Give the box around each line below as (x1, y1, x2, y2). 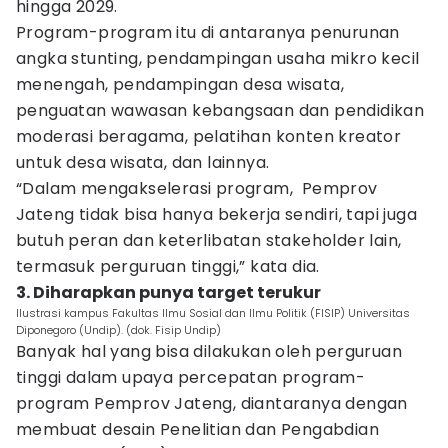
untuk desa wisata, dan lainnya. (16, 151, 270, 174)
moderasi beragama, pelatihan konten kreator (16, 125, 402, 148)
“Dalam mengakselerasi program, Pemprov (16, 177, 378, 200)
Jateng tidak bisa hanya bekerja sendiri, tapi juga (16, 203, 417, 226)
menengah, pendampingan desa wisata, (16, 73, 344, 96)
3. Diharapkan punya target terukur (16, 281, 321, 304)
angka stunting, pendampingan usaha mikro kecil (16, 47, 420, 70)
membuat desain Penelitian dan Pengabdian (16, 418, 379, 441)
